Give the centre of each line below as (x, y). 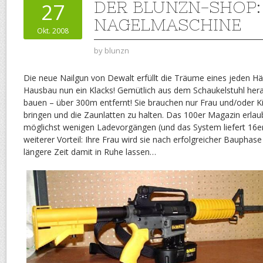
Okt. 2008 (53, 31)
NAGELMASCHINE (168, 25)
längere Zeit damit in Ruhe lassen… (90, 152)
